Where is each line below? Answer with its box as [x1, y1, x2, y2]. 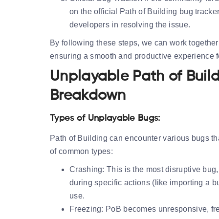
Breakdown [50, 88, 126, 103]
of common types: [50, 147, 113, 155]
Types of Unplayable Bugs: [50, 113, 160, 123]
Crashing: [69, 165, 105, 174]
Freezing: [69, 204, 104, 213]
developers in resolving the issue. [69, 20, 191, 29]
